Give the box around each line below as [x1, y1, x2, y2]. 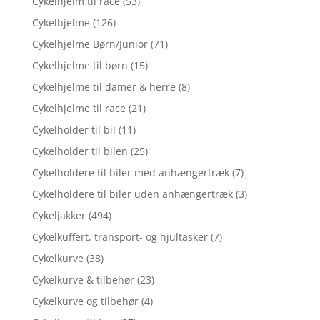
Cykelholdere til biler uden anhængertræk [31, 187, 233, 201]
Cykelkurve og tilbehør [31, 294, 139, 308]
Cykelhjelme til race [31, 101, 126, 115]
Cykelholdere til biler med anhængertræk [31, 166, 229, 179]
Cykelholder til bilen [31, 144, 128, 158]
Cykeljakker [31, 209, 86, 222]
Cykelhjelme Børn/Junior [31, 37, 148, 51]
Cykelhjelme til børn [31, 59, 128, 72]
